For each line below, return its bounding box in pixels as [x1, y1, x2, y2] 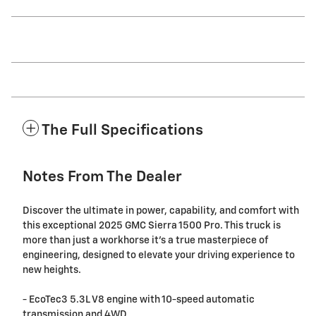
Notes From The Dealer [23, 170, 182, 186]
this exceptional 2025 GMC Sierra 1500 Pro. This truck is [23, 221, 281, 231]
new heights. [23, 265, 81, 276]
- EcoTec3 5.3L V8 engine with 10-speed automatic [23, 295, 255, 305]
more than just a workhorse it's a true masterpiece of [23, 236, 268, 246]
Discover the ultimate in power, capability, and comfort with [23, 206, 299, 217]
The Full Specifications [42, 123, 203, 139]
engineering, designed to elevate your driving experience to [23, 250, 295, 261]
